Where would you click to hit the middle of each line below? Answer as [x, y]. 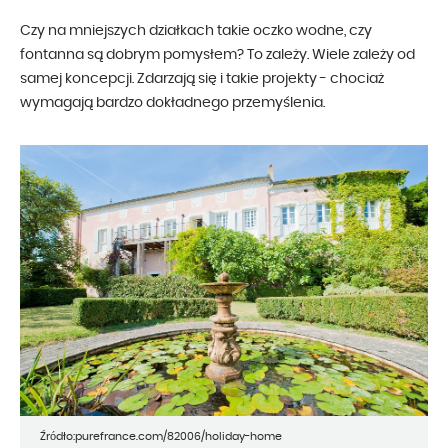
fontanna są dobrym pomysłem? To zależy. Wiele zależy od [217, 54]
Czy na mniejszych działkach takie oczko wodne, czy [196, 30]
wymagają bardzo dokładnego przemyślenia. [172, 102]
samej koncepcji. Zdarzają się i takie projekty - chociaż [202, 78]
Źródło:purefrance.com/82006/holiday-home [161, 437]
